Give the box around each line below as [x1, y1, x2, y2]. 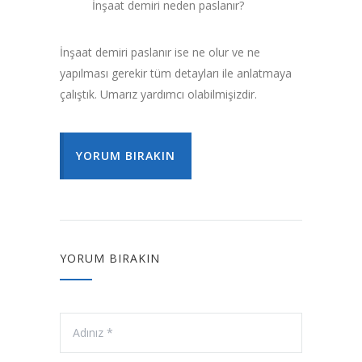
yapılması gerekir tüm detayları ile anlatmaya [60, 65, 292, 81]
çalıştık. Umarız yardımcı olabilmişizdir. [60, 86, 257, 102]
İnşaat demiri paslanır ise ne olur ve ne [60, 44, 260, 60]
